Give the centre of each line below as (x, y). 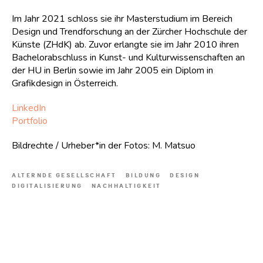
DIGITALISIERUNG (47, 186)
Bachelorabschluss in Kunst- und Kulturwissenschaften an (128, 58)
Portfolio (30, 121)
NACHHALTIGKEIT (126, 186)
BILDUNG (143, 175)
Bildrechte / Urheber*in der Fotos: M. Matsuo (104, 146)
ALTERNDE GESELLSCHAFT (64, 175)
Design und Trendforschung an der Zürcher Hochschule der (129, 32)
